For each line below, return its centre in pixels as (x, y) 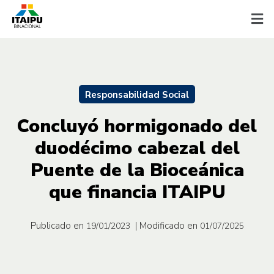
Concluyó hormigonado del (137, 126)
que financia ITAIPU (137, 192)
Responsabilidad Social (137, 94)
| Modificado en (166, 225)
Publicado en (57, 225)
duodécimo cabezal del (137, 148)
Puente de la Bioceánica (137, 170)
